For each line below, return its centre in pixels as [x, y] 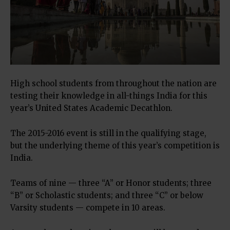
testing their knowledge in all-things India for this [109, 96]
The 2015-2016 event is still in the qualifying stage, [108, 133]
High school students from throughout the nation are [113, 84]
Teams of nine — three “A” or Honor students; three [111, 183]
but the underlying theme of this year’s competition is [115, 146]
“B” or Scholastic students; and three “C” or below [107, 196]
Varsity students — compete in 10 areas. [88, 208]
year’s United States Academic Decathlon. [91, 108]
